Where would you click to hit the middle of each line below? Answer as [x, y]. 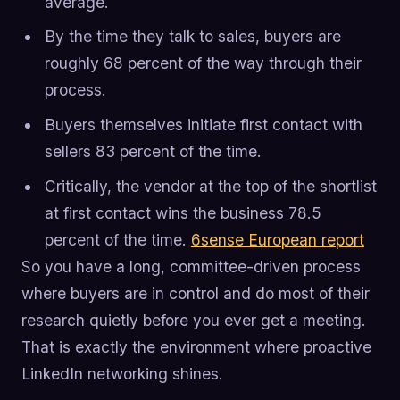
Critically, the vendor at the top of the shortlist [210, 186]
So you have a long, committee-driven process [191, 266]
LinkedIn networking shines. [122, 373]
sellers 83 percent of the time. [153, 151]
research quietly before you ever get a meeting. [194, 320]
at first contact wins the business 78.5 [183, 212]
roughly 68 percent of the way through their [203, 63]
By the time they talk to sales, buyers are [192, 37]
